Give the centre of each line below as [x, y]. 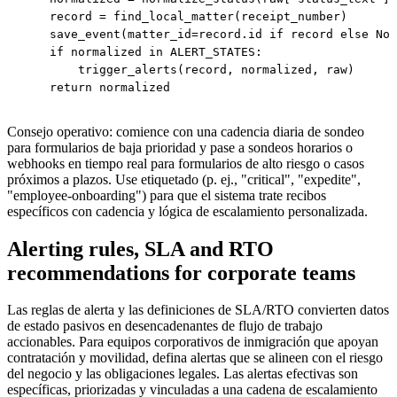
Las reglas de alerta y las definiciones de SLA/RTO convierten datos [198, 310]
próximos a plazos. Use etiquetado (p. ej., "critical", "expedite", [184, 179]
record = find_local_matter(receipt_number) [184, 17]
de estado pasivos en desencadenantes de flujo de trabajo [165, 326]
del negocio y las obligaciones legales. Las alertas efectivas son [183, 374]
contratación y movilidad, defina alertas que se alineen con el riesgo [195, 358]
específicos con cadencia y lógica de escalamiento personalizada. [187, 211]
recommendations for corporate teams [181, 272]
